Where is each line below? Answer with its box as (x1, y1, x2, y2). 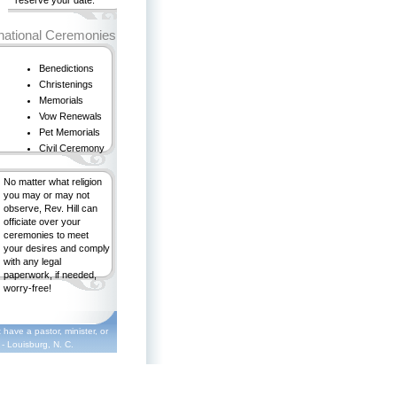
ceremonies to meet (4, 230, 89, 240)
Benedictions (39, 63, 94, 74)
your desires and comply (4, 243, 110, 253)
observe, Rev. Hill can (4, 203, 97, 214)
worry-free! (4, 283, 51, 293)
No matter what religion (4, 176, 102, 187)
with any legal (4, 256, 61, 267)
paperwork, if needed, (4, 269, 97, 280)
